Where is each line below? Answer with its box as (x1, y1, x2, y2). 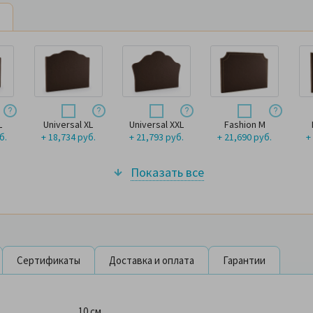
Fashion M (224, 118, 265, 131)
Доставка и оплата (109, 254, 194, 268)
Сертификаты (17, 254, 80, 268)
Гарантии (223, 254, 265, 268)
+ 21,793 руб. (129, 131, 184, 144)
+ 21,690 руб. (217, 131, 272, 144)
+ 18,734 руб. (41, 131, 96, 144)
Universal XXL (129, 118, 184, 131)
